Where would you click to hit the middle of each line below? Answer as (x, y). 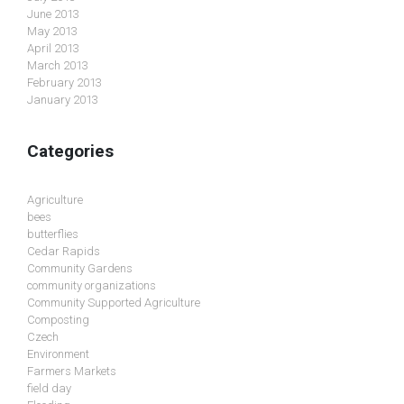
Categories (70, 151)
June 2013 (53, 14)
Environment (58, 354)
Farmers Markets (72, 372)
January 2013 (63, 99)
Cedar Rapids (64, 252)
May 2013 (52, 31)
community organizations (92, 286)
